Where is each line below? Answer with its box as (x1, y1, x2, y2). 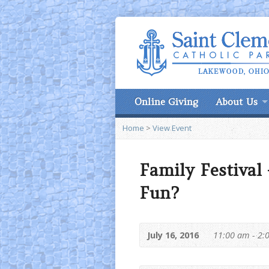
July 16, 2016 (147, 229, 201, 241)
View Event (153, 122, 192, 133)
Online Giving (134, 95, 198, 107)
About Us (216, 95, 258, 107)
